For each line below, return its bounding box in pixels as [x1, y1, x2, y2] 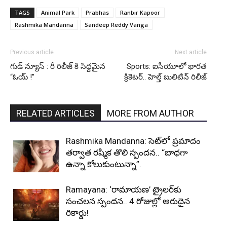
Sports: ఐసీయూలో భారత [127, 62, 207, 71]
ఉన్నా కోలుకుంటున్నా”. [66, 159, 141, 170]
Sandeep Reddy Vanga [85, 21, 148, 29]
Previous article [10, 49, 54, 56]
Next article [175, 49, 207, 56]
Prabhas [86, 9, 109, 17]
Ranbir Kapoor [120, 9, 160, 17]
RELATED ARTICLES [16, 108, 95, 119]
